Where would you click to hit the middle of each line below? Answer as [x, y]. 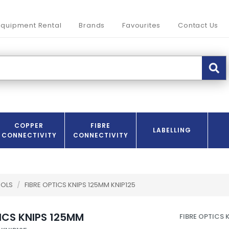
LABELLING [172, 130]
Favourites [142, 26]
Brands [92, 26]
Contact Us [198, 26]
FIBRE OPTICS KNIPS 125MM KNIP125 [80, 185]
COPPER [29, 126]
